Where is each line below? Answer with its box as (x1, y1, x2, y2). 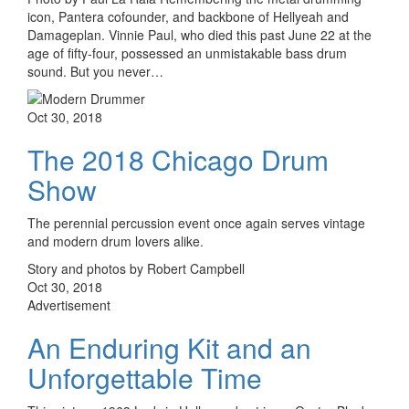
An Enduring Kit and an (27, 327, 311, 367)
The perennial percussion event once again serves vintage (27, 213, 365, 232)
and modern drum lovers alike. (27, 231, 204, 250)
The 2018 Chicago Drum (27, 139, 329, 179)
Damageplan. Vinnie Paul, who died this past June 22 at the (27, 25, 372, 44)
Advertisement (27, 295, 110, 314)
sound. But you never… (27, 61, 163, 80)
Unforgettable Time (27, 357, 262, 397)
